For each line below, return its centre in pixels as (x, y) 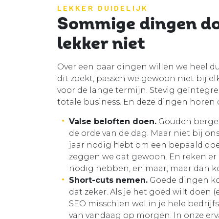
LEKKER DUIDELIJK (103, 9)
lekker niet (101, 44)
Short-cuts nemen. (108, 180)
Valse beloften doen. (113, 122)
